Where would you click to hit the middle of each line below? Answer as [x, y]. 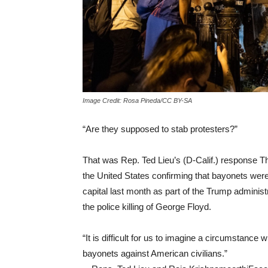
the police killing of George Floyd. [147, 206]
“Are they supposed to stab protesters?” [160, 129]
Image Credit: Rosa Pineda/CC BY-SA [137, 100]
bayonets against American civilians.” [155, 253]
